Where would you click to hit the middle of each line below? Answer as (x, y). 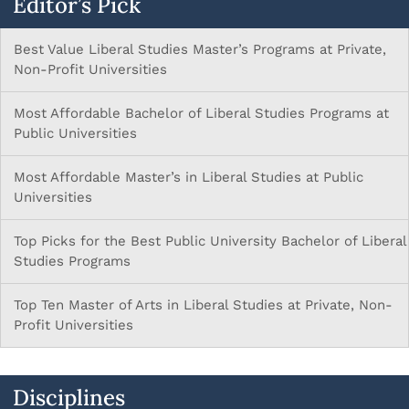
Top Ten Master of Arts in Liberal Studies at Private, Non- (203, 305)
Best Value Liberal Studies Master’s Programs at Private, (200, 50)
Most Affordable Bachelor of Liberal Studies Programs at (201, 114)
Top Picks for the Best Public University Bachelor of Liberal (210, 241)
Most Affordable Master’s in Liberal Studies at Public (189, 178)
